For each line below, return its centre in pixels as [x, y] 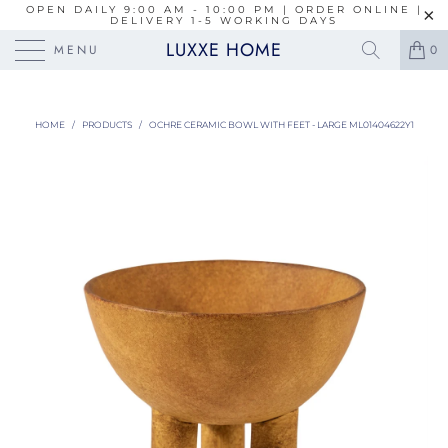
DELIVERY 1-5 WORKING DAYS [224, 20]
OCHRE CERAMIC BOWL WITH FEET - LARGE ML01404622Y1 [281, 124]
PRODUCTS [106, 124]
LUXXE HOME [224, 50]
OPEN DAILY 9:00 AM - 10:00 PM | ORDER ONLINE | [224, 9]
